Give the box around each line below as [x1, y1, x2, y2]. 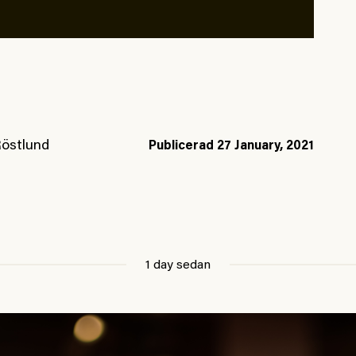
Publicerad [148, 140, 217, 153]
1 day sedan [145, 259, 211, 273]
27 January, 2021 [216, 140, 314, 153]
